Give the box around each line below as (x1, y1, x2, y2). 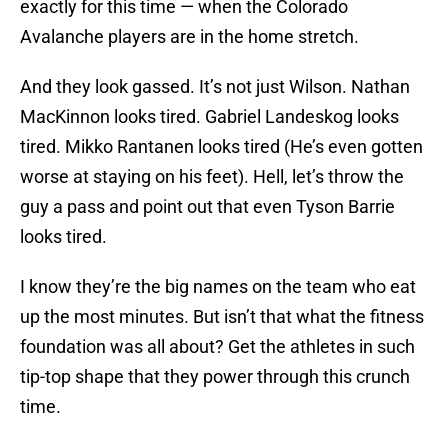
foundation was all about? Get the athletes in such (20, 336, 415, 358)
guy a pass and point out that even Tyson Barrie (20, 196, 395, 218)
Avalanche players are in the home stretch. (20, 26, 359, 48)
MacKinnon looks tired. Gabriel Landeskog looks (20, 106, 399, 128)
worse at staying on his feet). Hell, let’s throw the (20, 166, 404, 188)
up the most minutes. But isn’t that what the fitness (20, 306, 424, 328)
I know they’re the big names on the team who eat (20, 276, 416, 298)
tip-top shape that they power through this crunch (20, 366, 410, 388)
